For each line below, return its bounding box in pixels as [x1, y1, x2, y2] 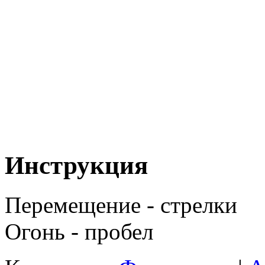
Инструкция [5, 151, 148, 179]
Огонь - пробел [5, 218, 153, 244]
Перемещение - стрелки [5, 192, 237, 218]
